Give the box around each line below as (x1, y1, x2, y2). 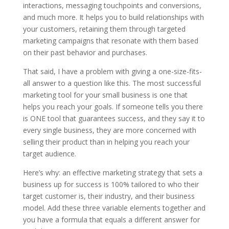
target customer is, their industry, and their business (22, 191, 195, 201)
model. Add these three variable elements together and (22, 202, 205, 213)
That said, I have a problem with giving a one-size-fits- (22, 66, 202, 76)
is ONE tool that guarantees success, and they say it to (22, 113, 205, 123)
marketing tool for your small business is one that (22, 89, 188, 100)
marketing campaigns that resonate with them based (22, 35, 198, 45)
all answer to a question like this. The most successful (22, 78, 201, 88)
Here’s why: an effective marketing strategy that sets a (22, 167, 202, 177)
